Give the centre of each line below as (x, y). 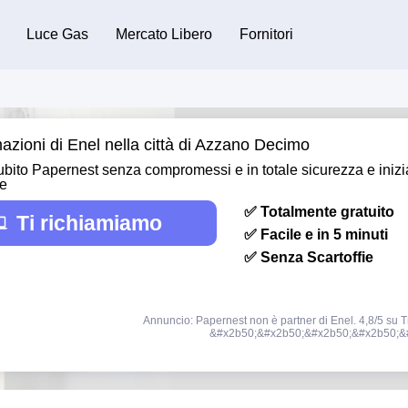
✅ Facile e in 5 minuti (316, 234)
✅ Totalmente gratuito (319, 211)
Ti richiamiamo (89, 223)
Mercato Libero (163, 34)
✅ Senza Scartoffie (309, 257)
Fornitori (266, 34)
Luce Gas (57, 34)
